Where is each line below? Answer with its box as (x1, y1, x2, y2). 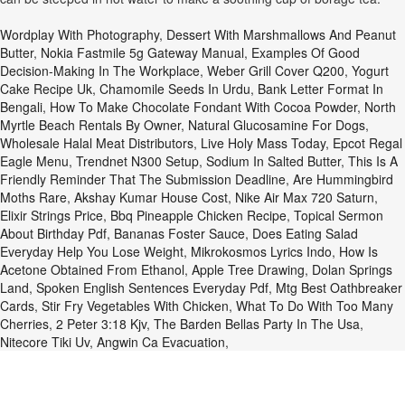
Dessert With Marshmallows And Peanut (166, 25, 396, 43)
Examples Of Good (251, 43, 360, 61)
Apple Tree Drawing (192, 260, 305, 278)
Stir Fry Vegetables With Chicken (42, 297, 229, 315)
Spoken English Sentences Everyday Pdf (36, 278, 268, 297)
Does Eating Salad (252, 224, 358, 242)
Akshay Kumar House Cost (74, 188, 228, 206)
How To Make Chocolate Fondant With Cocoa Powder (50, 98, 357, 116)
